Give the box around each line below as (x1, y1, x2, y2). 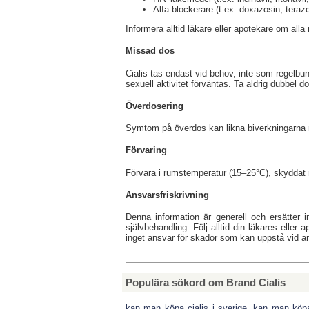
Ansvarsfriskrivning (126, 189, 209, 200)
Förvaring (126, 145, 167, 156)
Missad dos (126, 46, 175, 57)
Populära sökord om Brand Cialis (126, 277, 286, 289)
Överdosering (126, 100, 183, 111)
